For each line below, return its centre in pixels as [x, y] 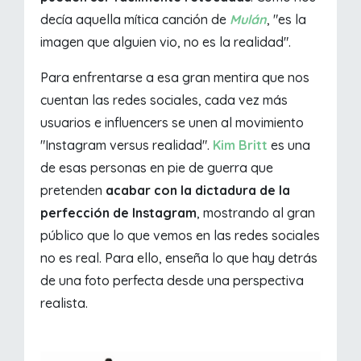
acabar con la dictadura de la [197, 191]
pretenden [72, 191]
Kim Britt [241, 145]
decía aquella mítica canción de [135, 20]
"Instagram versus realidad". [127, 145]
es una [289, 145]
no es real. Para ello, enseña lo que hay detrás [179, 258]
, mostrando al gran [256, 213]
